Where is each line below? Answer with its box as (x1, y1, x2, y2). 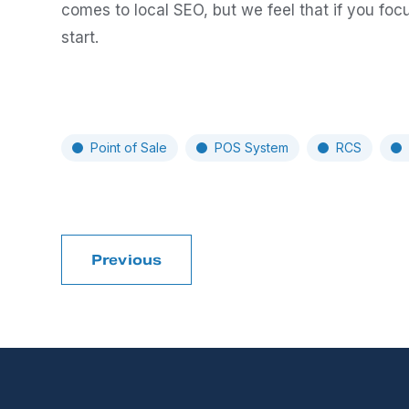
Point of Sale (90, 140, 167, 155)
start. (61, 28, 99, 47)
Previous (91, 251, 163, 268)
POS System (215, 140, 288, 155)
